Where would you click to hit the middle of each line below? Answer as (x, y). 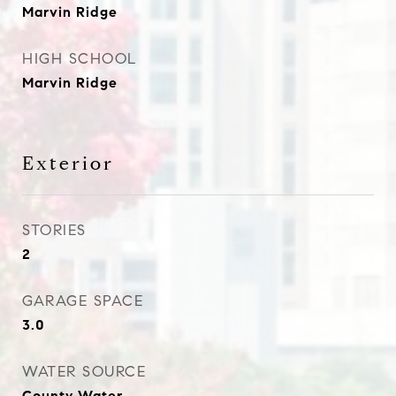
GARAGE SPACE (83, 301)
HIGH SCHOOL (80, 59)
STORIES (54, 230)
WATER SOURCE (84, 372)
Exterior (68, 164)
